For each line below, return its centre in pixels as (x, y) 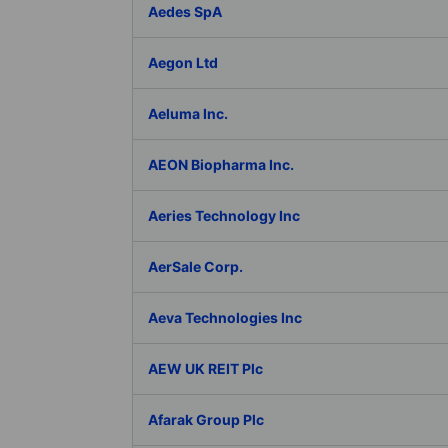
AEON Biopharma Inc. (221, 164)
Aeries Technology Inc (224, 215)
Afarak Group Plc (206, 419)
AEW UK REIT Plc (205, 368)
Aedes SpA (185, 11)
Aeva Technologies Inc (225, 317)
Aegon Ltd (183, 62)
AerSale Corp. (195, 266)
